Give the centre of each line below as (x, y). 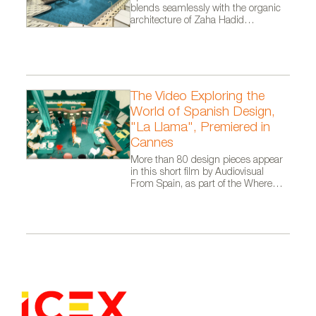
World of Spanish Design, (203, 113)
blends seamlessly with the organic (206, 10)
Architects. (153, 34)
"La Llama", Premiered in (201, 128)
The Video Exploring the (198, 97)
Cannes (152, 144)
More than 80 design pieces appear (207, 160)
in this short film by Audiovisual (197, 172)
